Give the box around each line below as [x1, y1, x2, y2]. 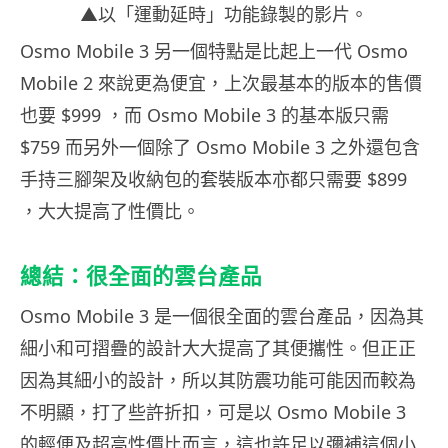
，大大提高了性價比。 [20, 198, 200, 223]
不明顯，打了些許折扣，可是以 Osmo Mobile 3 [20, 399, 406, 424]
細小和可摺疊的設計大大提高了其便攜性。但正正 [20, 335, 416, 360]
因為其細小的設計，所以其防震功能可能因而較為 [20, 367, 416, 392]
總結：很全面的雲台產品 [20, 262, 262, 289]
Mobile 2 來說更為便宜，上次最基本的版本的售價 [20, 70, 422, 95]
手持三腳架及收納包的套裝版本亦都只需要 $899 [20, 166, 407, 191]
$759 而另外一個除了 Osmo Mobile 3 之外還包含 [20, 134, 420, 159]
